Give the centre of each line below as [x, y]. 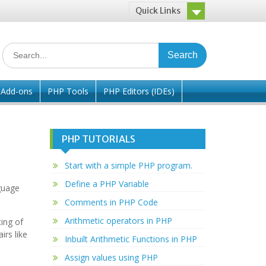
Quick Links [158, 11]
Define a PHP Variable [107, 184]
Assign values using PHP [111, 257]
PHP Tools [68, 91]
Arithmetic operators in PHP [118, 221]
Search [15, 49]
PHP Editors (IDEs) [139, 91]
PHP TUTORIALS [98, 139]
